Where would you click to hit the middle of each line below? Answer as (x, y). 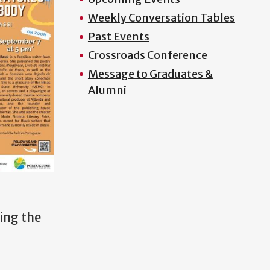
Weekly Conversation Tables (161, 18)
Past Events (118, 36)
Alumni (107, 90)
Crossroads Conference (147, 55)
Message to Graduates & (150, 74)
